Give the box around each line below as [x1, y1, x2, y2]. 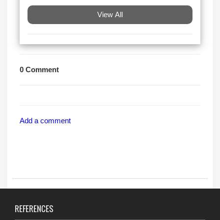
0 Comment [20, 65, 59, 74]
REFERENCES [15, 203, 54, 215]
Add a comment [20, 116, 71, 125]
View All [97, 10, 123, 19]
